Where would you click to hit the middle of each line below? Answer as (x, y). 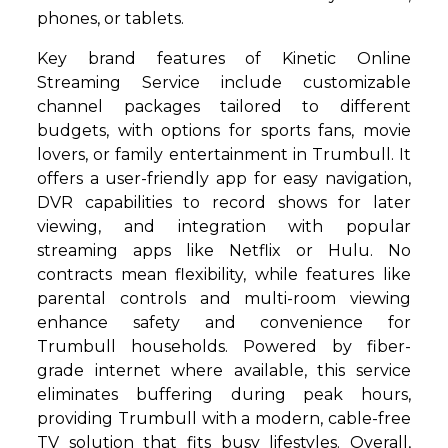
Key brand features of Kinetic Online (224, 58)
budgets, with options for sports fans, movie (224, 130)
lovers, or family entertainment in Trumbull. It (224, 154)
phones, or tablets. (111, 18)
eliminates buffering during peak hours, (224, 394)
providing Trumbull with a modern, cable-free (224, 418)
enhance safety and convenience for (224, 322)
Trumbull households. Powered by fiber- (224, 346)
